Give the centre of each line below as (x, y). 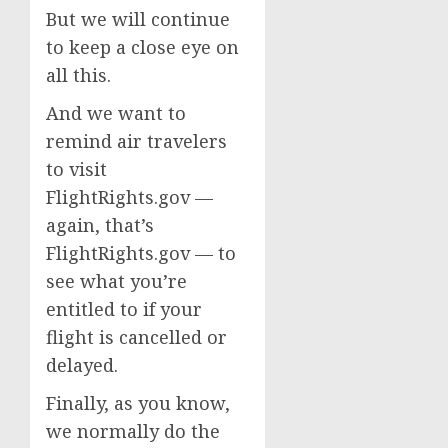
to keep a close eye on (142, 47)
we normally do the (133, 431)
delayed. (82, 365)
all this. (81, 75)
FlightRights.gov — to (141, 253)
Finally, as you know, (138, 403)
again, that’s (100, 225)
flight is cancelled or (136, 337)
